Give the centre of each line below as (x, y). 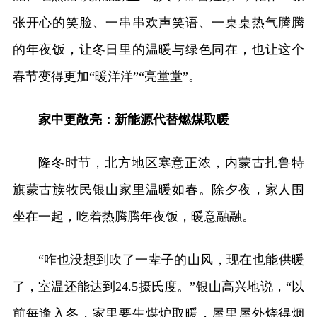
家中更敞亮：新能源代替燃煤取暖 (133, 120)
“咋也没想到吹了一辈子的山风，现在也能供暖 (171, 260)
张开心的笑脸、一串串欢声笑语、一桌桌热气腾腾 (158, 23)
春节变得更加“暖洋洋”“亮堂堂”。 (106, 77)
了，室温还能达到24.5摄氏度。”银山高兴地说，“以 (158, 287)
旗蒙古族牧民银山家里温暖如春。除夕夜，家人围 (158, 190)
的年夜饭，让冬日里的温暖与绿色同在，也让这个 (158, 50)
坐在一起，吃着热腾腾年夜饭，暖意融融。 (133, 217)
